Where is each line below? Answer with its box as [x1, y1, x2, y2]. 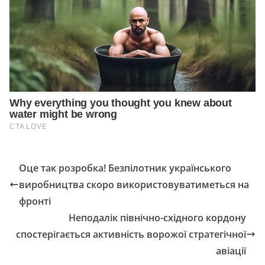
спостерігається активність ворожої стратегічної [16, 228, 246, 241]
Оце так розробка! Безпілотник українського [19, 161, 231, 175]
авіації [216, 244, 246, 258]
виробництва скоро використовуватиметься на [19, 178, 249, 192]
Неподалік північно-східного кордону [69, 211, 246, 225]
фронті [19, 195, 51, 208]
